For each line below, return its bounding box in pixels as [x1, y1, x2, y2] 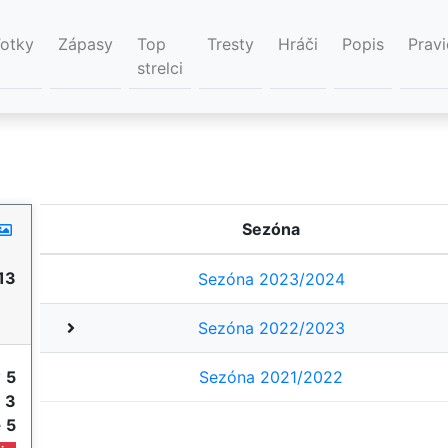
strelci [137, 58, 183, 79]
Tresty [207, 34, 254, 55]
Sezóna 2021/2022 [199, 367, 344, 388]
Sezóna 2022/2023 [197, 318, 345, 339]
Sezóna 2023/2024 [197, 269, 345, 290]
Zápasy [58, 34, 113, 55]
